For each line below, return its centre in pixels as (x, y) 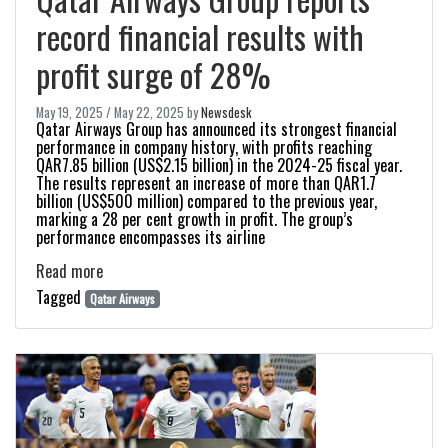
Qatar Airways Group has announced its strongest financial (216, 129)
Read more (69, 271)
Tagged (60, 297)
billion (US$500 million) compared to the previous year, (206, 201)
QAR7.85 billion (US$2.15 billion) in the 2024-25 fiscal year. (219, 165)
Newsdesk (226, 112)
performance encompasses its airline (150, 237)
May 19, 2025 (69, 112)
